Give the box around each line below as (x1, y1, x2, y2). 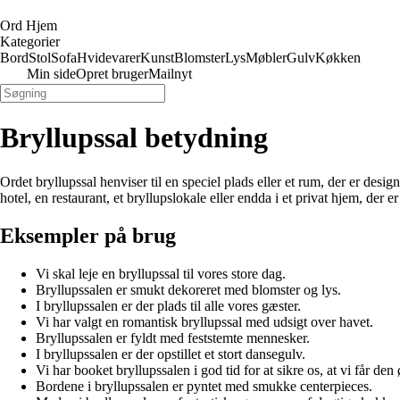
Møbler (246, 50, 287, 65)
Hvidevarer (77, 50, 140, 65)
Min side (27, 66, 76, 81)
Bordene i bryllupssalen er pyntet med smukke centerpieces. (36, 378, 372, 394)
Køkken (315, 50, 361, 65)
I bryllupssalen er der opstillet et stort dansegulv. (36, 346, 305, 362)
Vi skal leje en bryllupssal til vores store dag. (36, 265, 286, 281)
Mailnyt (148, 66, 192, 81)
